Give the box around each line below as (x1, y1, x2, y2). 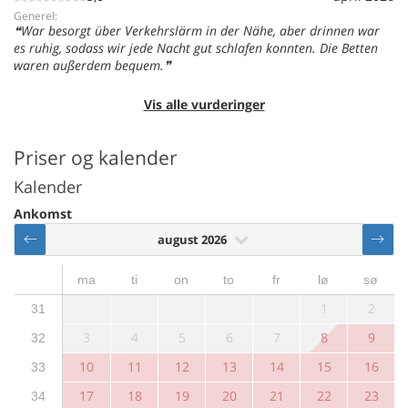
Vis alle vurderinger (143, 95, 265, 113)
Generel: (14, 7, 57, 24)
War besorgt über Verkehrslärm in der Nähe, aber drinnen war (21, 21, 380, 39)
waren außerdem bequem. (14, 56, 164, 74)
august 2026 (158, 230, 227, 248)
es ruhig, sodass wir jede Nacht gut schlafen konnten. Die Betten (14, 38, 378, 56)
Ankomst (14, 204, 72, 222)
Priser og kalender (14, 144, 178, 170)
